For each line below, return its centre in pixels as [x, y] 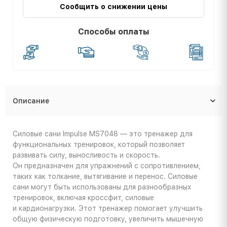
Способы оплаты [113, 32]
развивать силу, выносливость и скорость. [86, 155]
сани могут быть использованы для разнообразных [102, 187]
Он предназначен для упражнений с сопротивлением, [107, 166]
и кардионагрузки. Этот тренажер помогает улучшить [108, 209]
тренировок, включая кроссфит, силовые [83, 198]
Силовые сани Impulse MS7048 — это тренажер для [103, 134]
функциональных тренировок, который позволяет [99, 145]
